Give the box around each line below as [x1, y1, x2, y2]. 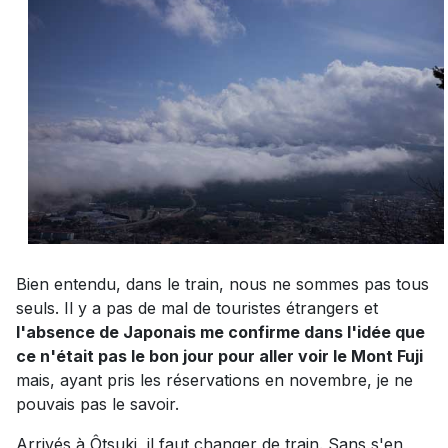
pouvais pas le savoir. [16, 393, 179, 414]
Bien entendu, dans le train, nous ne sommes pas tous [16, 273, 429, 294]
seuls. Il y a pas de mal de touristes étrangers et [16, 297, 378, 318]
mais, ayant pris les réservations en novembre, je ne [16, 369, 413, 390]
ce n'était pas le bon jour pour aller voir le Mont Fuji [16, 345, 423, 366]
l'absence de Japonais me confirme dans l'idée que [16, 321, 425, 342]
